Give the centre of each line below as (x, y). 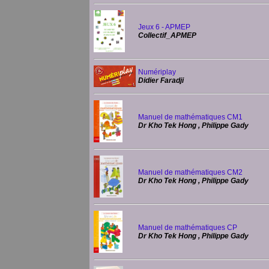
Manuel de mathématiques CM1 (190, 117)
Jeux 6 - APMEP (164, 27)
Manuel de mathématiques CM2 (190, 172)
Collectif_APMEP (167, 35)
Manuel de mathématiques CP (188, 228)
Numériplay (157, 72)
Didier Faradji (161, 80)
